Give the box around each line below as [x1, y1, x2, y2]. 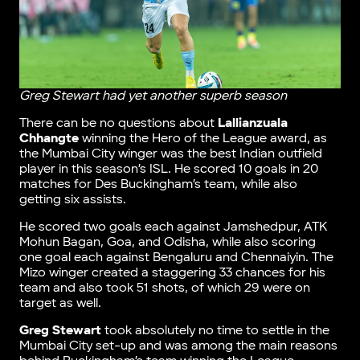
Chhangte [18, 131, 79, 147]
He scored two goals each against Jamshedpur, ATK [18, 219, 327, 235]
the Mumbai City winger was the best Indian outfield [18, 146, 322, 162]
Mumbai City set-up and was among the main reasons [18, 338, 337, 354]
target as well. [18, 296, 101, 312]
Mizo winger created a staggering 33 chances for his [18, 265, 325, 281]
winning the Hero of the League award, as [78, 131, 327, 147]
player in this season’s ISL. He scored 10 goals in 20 [18, 162, 318, 178]
